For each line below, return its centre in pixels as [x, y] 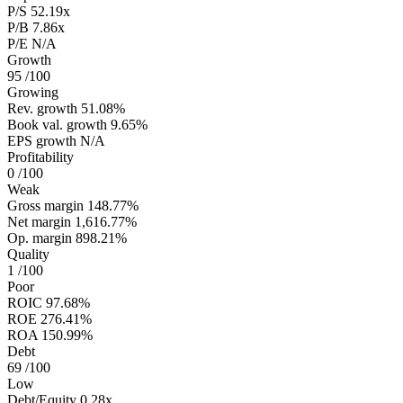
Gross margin [45, 205]
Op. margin [40, 237]
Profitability [40, 157]
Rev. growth [42, 108]
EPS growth [42, 140]
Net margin [39, 221]
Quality [28, 254]
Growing [33, 92]
